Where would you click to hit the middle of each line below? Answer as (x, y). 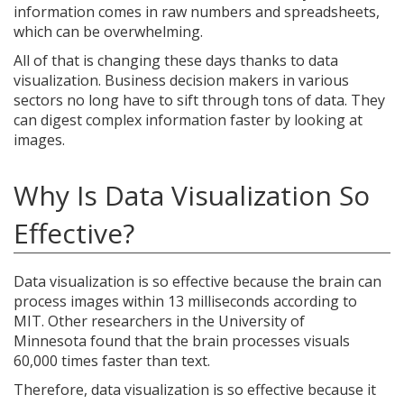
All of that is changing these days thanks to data (176, 60)
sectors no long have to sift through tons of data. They (199, 100)
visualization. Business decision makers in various (181, 80)
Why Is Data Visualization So (192, 195)
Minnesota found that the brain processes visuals (182, 341)
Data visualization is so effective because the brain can (197, 281)
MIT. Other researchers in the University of (159, 321)
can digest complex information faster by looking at (188, 120)
